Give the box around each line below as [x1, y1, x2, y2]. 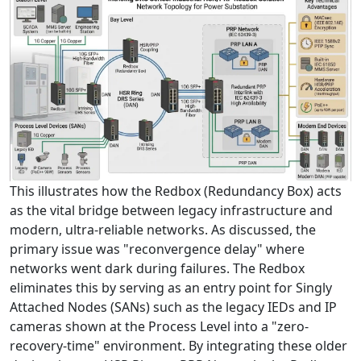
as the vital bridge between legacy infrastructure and [10, 201, 333, 220]
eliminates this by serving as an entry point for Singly [10, 279, 332, 297]
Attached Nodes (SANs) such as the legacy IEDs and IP [10, 298, 337, 317]
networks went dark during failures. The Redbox [10, 259, 305, 278]
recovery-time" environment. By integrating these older [10, 337, 347, 355]
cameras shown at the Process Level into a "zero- [10, 317, 309, 336]
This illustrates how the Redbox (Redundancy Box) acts [10, 182, 342, 201]
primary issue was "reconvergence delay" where [10, 240, 305, 259]
